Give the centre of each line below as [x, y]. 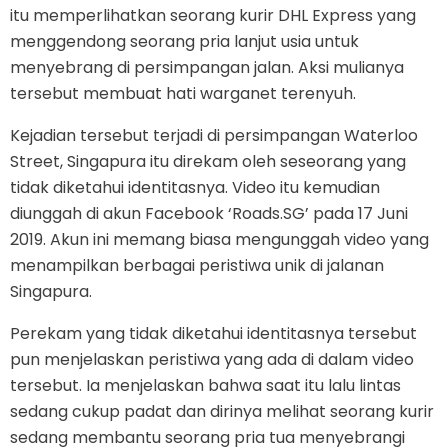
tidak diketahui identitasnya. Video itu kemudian [195, 187]
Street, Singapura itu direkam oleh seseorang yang [208, 161]
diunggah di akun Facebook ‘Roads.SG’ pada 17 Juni [209, 213]
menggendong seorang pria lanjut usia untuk [184, 41]
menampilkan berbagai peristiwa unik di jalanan [197, 265]
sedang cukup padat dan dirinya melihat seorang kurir [222, 411]
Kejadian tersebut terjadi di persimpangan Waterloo [214, 135]
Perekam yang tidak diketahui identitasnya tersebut [213, 333]
